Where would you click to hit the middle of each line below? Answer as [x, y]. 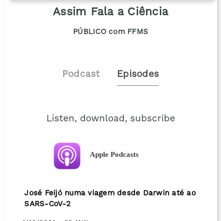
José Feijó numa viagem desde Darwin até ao [110, 194]
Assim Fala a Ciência [110, 12]
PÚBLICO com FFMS [110, 32]
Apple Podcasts [114, 154]
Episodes [138, 74]
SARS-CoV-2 [47, 204]
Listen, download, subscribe [110, 119]
